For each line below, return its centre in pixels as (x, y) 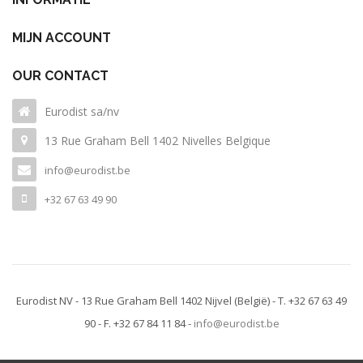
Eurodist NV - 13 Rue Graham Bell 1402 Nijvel (125, 301)
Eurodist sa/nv (82, 112)
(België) (253, 301)
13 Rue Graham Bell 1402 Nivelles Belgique (158, 141)
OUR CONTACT (60, 76)
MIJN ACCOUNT (62, 38)
